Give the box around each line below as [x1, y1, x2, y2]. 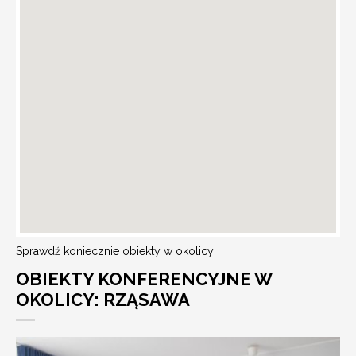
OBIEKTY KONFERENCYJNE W [16, 268, 273, 289]
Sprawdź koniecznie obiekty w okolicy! [16, 244, 216, 257]
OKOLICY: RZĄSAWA [16, 288, 190, 310]
